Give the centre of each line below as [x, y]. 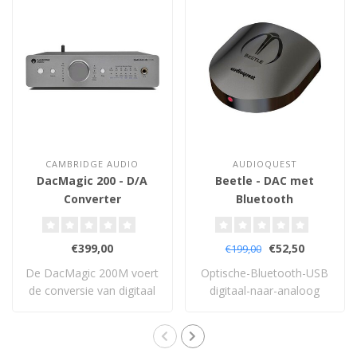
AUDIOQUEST [265, 164]
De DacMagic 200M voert [92, 273]
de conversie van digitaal [92, 291]
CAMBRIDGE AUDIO [92, 164]
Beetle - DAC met [265, 181]
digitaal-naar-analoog [265, 291]
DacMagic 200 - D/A [92, 181]
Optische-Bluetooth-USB [265, 273]
